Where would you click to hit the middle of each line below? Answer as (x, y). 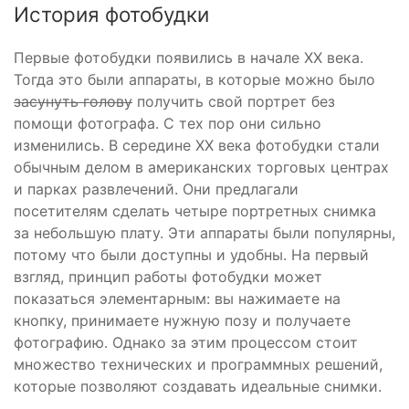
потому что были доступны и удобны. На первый (191, 255)
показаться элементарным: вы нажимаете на (177, 299)
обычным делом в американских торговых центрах (201, 168)
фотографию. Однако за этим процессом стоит (186, 343)
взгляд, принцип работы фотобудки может (168, 277)
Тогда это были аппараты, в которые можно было (194, 80)
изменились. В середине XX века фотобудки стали (197, 146)
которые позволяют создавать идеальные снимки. (198, 387)
